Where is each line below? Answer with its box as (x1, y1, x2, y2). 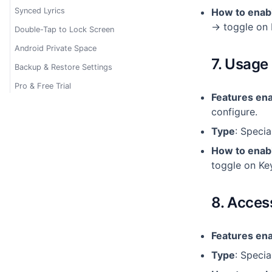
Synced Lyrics (15, 6, 65, 15)
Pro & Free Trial (15, 81, 71, 90)
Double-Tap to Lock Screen (15, 25, 114, 34)
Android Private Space (15, 44, 97, 53)
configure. (211, 106, 257, 118)
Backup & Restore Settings (15, 63, 112, 72)
